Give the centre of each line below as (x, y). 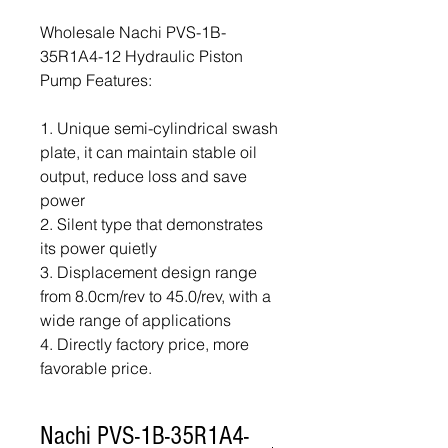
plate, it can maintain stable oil (148, 152)
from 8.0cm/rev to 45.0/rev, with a (155, 296)
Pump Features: (96, 80)
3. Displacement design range (148, 272)
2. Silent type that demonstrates (151, 224)
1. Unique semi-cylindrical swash (159, 128)
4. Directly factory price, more (144, 344)
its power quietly (98, 248)
